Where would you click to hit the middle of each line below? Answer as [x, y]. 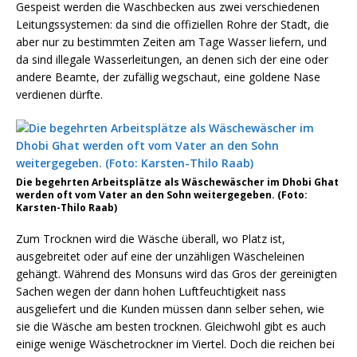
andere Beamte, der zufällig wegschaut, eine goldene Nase [168, 77]
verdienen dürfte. [59, 94]
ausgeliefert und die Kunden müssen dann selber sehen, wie [170, 309]
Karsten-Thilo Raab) [67, 208]
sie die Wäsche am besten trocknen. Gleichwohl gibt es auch [171, 326]
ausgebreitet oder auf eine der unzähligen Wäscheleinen [160, 256]
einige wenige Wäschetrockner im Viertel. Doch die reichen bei [175, 344]
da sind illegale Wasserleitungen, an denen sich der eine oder [172, 59]
